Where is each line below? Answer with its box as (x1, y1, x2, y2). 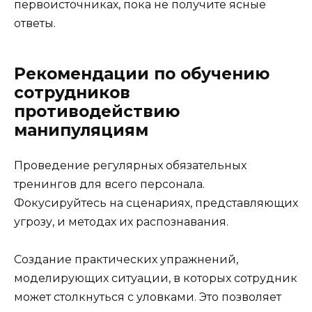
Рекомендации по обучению (14, 63, 270, 84)
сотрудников (14, 82, 130, 102)
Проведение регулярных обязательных (14, 158, 247, 172)
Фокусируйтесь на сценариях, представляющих (14, 196, 298, 210)
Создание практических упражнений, (14, 252, 238, 266)
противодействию (14, 101, 180, 121)
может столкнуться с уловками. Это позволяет (14, 290, 281, 304)
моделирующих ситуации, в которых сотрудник (14, 271, 297, 285)
